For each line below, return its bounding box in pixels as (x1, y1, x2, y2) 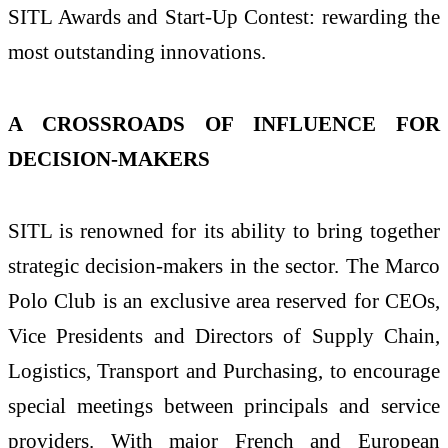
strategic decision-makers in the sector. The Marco (8, 254, 440, 278)
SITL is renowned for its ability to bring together (8, 219, 440, 243)
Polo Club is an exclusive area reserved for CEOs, (8, 289, 440, 313)
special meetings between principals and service (8, 394, 440, 418)
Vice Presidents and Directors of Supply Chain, (8, 324, 440, 348)
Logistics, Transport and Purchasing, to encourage (8, 359, 440, 383)
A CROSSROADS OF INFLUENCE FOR (8, 112, 440, 136)
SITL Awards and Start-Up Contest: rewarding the (8, 5, 440, 29)
